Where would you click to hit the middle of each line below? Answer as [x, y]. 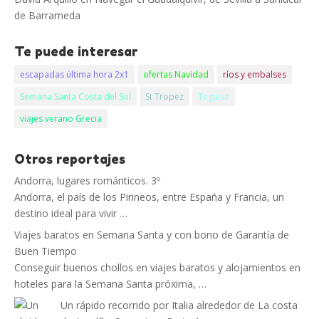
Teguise [214, 96]
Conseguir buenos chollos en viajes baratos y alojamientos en [157, 267]
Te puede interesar [76, 51]
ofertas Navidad [176, 74]
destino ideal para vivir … [71, 213]
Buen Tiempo [46, 251]
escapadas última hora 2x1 [74, 74]
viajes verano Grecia [61, 119]
